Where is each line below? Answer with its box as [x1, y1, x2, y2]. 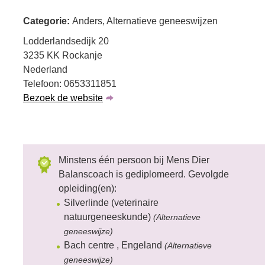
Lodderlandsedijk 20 [23, 36, 109, 46]
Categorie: [23, 16, 72, 26]
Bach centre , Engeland [64, 240, 164, 250]
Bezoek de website [23, 93, 103, 103]
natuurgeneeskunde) [64, 212, 153, 222]
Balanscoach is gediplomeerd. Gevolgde [59, 169, 229, 179]
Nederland [23, 64, 67, 75]
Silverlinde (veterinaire [64, 198, 159, 208]
